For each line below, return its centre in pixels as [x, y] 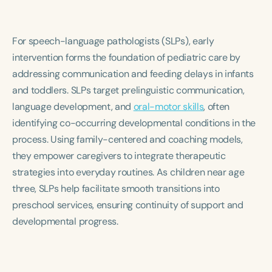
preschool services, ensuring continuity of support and [128, 205]
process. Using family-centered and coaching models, [127, 139]
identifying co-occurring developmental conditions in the [134, 123]
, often [217, 107]
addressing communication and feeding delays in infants [133, 74]
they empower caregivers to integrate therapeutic [119, 156]
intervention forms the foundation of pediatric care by [126, 57]
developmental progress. [65, 221]
